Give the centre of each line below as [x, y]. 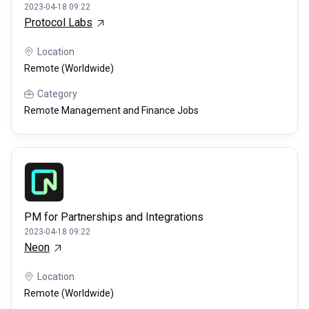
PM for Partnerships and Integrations [114, 217]
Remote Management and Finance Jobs [111, 111]
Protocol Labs [58, 23]
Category [57, 94]
